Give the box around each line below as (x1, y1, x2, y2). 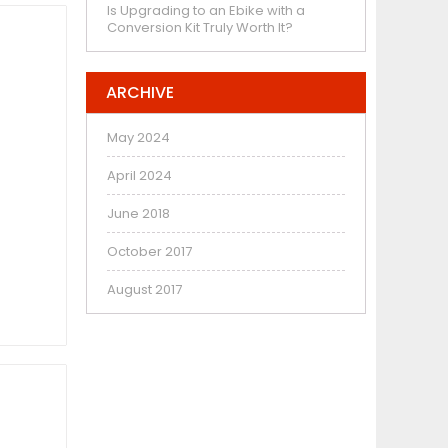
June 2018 (107, 203, 170, 223)
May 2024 (107, 127, 170, 147)
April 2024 (107, 165, 172, 185)
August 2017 (107, 279, 182, 299)
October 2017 (107, 241, 192, 261)
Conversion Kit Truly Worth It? (107, 17, 293, 37)
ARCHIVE (106, 80, 174, 104)
